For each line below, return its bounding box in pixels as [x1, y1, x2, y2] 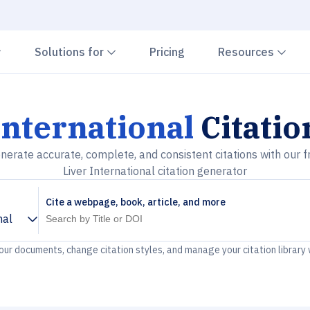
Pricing [149, 45, 185, 59]
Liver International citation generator [63, 164, 247, 178]
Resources [218, 45, 277, 59]
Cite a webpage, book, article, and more [46, 196, 226, 208]
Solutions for [35, 45, 107, 59]
